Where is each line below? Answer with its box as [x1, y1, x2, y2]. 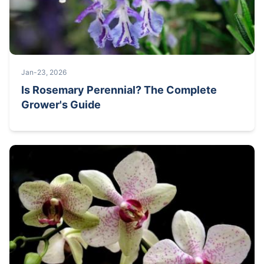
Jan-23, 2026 [21, 67, 67, 77]
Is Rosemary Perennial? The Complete [21, 83, 217, 96]
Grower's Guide [21, 98, 101, 111]
